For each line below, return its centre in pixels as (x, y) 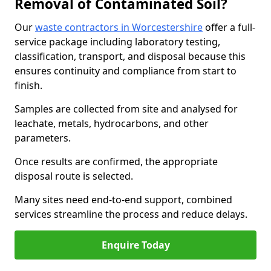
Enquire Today (135, 245)
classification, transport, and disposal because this (130, 56)
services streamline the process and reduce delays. (131, 214)
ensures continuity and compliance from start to (126, 71)
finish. (28, 85)
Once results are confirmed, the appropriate (116, 162)
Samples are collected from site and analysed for (126, 109)
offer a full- (229, 27)
